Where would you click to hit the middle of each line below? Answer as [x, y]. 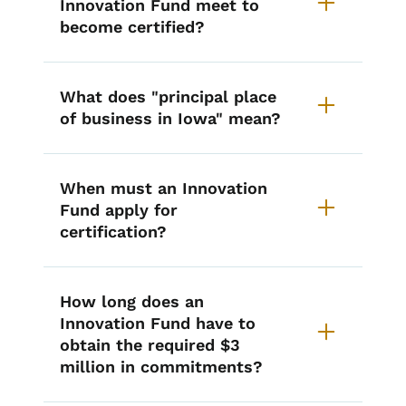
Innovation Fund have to [158, 324]
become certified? [132, 27]
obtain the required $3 [150, 345]
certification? [113, 232]
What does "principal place [168, 97]
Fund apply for [119, 210]
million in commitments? [161, 367]
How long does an [132, 302]
